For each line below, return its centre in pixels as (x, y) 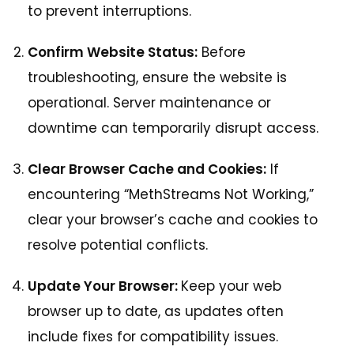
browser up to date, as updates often (156, 312)
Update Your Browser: (104, 286)
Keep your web (231, 286)
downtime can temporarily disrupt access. (173, 128)
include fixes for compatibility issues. (153, 337)
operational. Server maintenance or (149, 103)
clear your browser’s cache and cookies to (173, 220)
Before (222, 53)
